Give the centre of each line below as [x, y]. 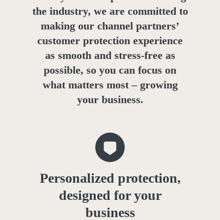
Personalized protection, [110, 178]
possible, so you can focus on [110, 70]
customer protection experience [110, 40]
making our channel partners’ [110, 26]
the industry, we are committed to [110, 11]
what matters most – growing [110, 84]
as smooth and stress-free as [110, 55]
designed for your [110, 195]
